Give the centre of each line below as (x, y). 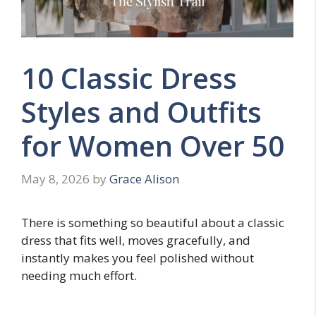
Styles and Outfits (141, 111)
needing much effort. (79, 276)
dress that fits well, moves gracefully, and (136, 241)
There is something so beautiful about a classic (153, 223)
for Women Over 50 (153, 145)
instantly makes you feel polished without (138, 258)
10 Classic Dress (129, 78)
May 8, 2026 (55, 179)
